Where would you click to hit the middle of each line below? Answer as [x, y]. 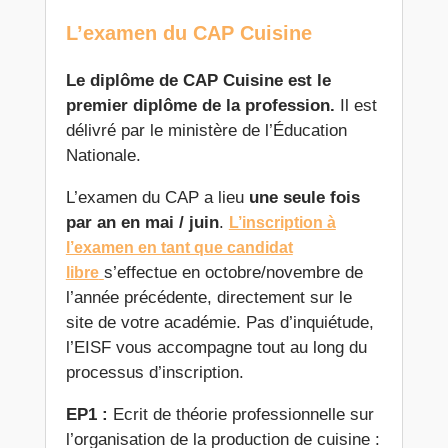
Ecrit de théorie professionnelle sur [240, 415]
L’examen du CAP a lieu [154, 198]
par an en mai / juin [142, 223]
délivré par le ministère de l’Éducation [206, 131]
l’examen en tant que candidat [179, 248]
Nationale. [103, 156]
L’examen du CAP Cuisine [188, 33]
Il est [358, 106]
